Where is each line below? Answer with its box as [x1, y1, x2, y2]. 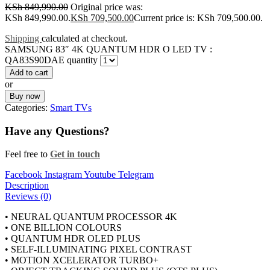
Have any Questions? [5, 124, 110, 137]
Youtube [84, 169, 116, 180]
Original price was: [71, 1, 143, 12]
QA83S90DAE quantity [5, 54, 98, 65]
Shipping [5, 33, 42, 43]
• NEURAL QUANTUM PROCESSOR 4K [5, 212, 177, 222]
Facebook [5, 169, 42, 180]
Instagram [45, 169, 82, 180]
